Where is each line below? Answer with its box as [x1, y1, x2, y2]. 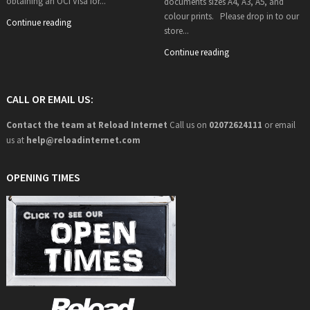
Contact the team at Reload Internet [6, 118, 167, 131]
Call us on [167, 118, 209, 131]
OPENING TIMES [6, 170, 80, 184]
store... [163, 24, 189, 37]
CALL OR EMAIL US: [6, 91, 93, 106]
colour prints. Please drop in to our [163, 10, 299, 22]
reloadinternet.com [53, 134, 140, 146]
